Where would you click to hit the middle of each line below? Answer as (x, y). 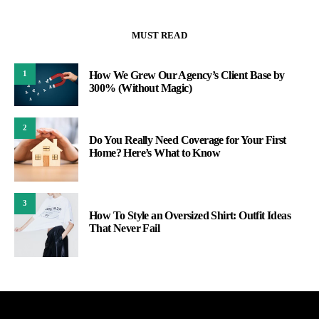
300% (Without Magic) (140, 88)
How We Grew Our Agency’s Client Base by (187, 75)
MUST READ (159, 35)
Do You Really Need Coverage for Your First (188, 140)
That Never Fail (125, 228)
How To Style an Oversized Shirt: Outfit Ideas (190, 215)
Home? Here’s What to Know (155, 152)
